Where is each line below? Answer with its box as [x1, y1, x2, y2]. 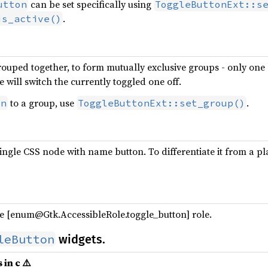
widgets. [56, 232, 105, 246]
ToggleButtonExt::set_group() [78, 97, 245, 109]
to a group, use [8, 96, 77, 109]
